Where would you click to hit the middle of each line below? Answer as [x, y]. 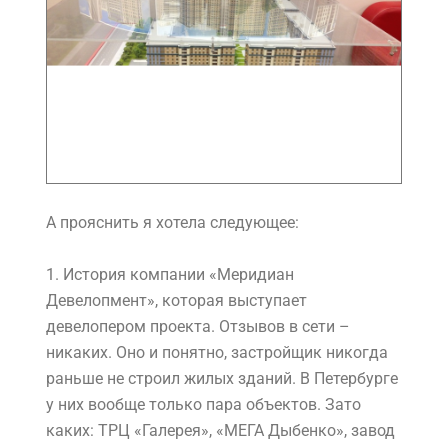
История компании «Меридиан [178, 275]
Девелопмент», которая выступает [176, 301]
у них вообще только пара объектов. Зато [203, 405]
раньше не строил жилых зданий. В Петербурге [222, 379]
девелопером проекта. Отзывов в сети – [198, 327]
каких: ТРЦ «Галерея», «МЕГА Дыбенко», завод [220, 431]
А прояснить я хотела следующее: [172, 223]
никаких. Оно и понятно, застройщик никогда [217, 353]
